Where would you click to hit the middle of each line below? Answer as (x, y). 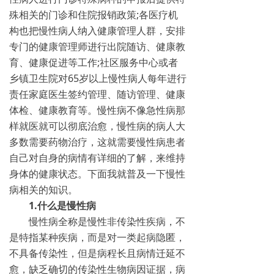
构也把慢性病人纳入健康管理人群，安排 (97, 31)
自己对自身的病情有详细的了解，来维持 (97, 158)
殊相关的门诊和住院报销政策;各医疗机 (94, 15)
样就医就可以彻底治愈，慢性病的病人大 (97, 126)
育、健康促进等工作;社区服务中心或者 (94, 62)
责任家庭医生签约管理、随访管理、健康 (97, 94)
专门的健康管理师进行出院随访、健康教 (97, 46)
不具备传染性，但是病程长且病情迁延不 (97, 253)
